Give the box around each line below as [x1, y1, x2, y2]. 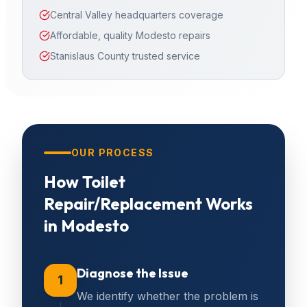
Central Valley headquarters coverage [50, 9, 223, 21]
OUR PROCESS [71, 147, 154, 158]
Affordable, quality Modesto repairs [50, 29, 210, 41]
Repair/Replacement [44, 193, 202, 214]
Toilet [82, 171, 125, 192]
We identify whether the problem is [77, 289, 258, 303]
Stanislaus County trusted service [50, 50, 200, 62]
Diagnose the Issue [77, 265, 188, 281]
